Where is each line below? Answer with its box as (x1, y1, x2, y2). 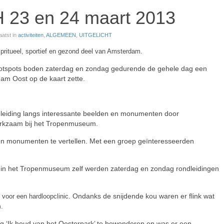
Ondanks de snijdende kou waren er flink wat (72, 192, 214, 200)
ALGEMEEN (46, 32, 76, 38)
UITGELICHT (79, 32, 112, 38)
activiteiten (18, 32, 43, 38)
